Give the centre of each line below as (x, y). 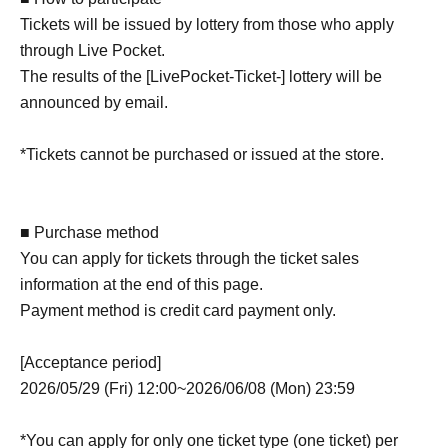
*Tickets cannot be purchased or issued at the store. (202, 154)
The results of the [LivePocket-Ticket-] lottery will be (201, 76)
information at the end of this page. (141, 284)
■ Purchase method (89, 232)
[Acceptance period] (90, 362)
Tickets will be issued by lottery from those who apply (207, 24)
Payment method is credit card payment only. (178, 310)
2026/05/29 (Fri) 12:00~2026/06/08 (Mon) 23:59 (187, 388)
